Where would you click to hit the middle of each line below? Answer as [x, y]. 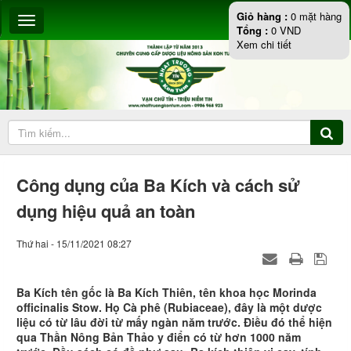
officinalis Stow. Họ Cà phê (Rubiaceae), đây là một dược [169, 308]
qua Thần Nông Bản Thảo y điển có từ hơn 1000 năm [159, 337]
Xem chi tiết [264, 44]
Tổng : [254, 30]
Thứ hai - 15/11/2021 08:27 [74, 244]
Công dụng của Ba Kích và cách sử [158, 185]
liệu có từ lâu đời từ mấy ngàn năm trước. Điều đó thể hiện [174, 322]
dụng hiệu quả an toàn [106, 211]
